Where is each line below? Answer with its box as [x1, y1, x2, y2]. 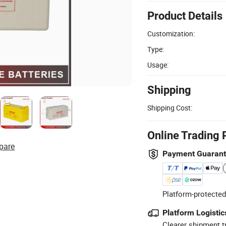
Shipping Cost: [147, 102, 192, 112]
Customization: [147, 28, 195, 38]
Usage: [147, 60, 168, 70]
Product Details [147, 9, 222, 22]
